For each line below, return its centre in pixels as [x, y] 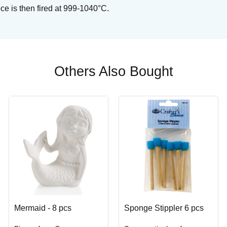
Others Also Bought [113, 71]
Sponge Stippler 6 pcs [164, 208]
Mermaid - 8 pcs [43, 208]
